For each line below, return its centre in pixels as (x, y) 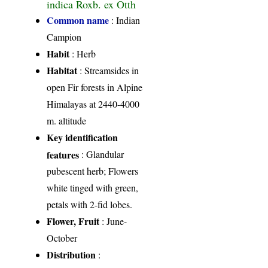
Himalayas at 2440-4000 (93, 103)
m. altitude (67, 120)
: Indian (125, 20)
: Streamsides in (108, 70)
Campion (64, 36)
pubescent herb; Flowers (93, 170)
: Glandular (102, 154)
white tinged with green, (93, 187)
